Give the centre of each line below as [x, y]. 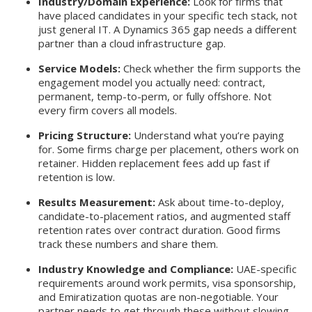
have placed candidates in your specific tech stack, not [168, 16]
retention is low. [77, 177]
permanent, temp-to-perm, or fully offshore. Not [155, 96]
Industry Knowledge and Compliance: [136, 269]
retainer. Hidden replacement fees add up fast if [154, 163]
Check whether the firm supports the [211, 69]
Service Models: [79, 69]
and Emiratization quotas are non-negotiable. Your [158, 297]
